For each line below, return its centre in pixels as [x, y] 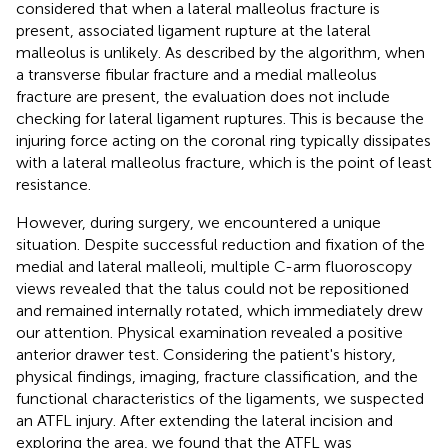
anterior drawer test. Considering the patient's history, [206, 354]
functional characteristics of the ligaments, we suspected [220, 398]
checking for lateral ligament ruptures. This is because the [220, 118]
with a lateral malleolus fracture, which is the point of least [224, 162]
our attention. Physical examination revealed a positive [209, 332]
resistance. [53, 184]
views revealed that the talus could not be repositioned [212, 288]
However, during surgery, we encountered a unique [198, 222]
